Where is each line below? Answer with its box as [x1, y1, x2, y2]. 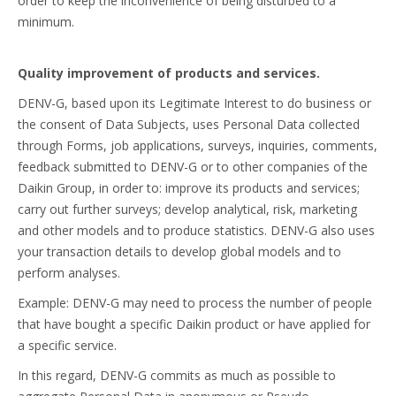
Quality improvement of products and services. [18, 65, 320, 81]
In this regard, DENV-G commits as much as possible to [18, 367, 336, 384]
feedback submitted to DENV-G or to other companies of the [18, 158, 368, 175]
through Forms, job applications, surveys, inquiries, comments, [18, 137, 377, 154]
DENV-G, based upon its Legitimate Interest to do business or [18, 95, 371, 111]
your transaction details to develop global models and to [18, 243, 341, 260]
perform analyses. [18, 264, 120, 281]
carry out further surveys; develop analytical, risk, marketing [18, 201, 357, 217]
